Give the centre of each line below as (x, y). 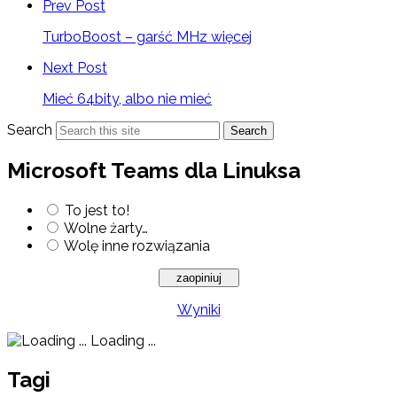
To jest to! (97, 210)
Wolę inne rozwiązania (137, 245)
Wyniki (198, 309)
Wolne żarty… (106, 228)
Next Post (75, 67)
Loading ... (121, 340)
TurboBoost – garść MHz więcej (147, 36)
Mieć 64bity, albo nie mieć (127, 98)
